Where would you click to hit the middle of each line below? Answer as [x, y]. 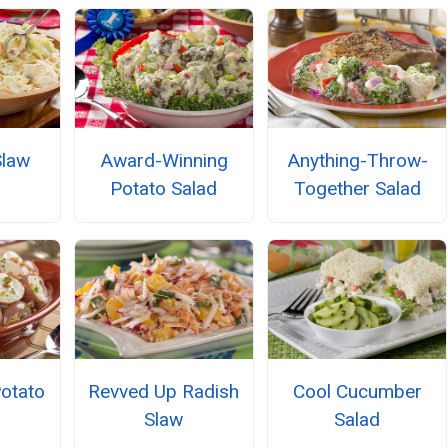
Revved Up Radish [164, 391]
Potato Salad [164, 188]
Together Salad [357, 188]
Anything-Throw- [357, 160]
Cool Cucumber [357, 391]
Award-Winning [163, 160]
